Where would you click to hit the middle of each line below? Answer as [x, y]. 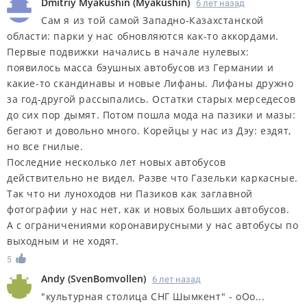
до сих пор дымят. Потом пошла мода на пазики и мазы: [151, 115]
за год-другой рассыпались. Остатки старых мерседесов [151, 99]
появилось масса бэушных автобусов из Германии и [140, 68]
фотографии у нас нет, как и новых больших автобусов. [148, 210]
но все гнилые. [45, 147]
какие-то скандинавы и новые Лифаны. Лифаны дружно [150, 84]
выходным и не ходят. [63, 241]
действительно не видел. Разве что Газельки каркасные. [152, 178]
